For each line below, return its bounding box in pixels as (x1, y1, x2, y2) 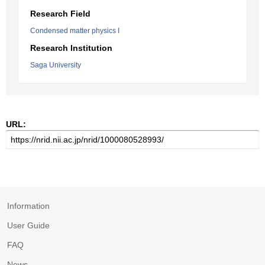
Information (7, 201, 50, 211)
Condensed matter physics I (30, 27, 119, 35)
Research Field (30, 9, 91, 18)
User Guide (7, 221, 50, 230)
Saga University (30, 61, 81, 69)
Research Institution (30, 43, 112, 53)
